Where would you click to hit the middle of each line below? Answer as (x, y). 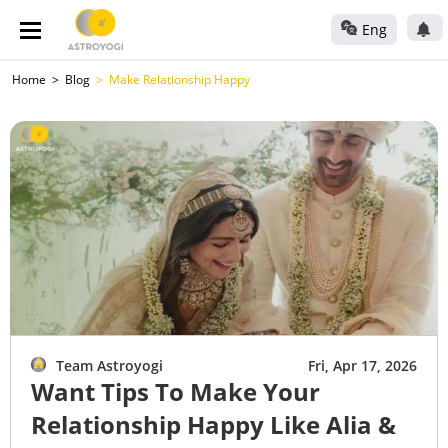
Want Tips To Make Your (175, 391)
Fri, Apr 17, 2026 (362, 365)
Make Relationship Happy (179, 79)
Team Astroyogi (109, 365)
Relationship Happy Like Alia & (213, 424)
